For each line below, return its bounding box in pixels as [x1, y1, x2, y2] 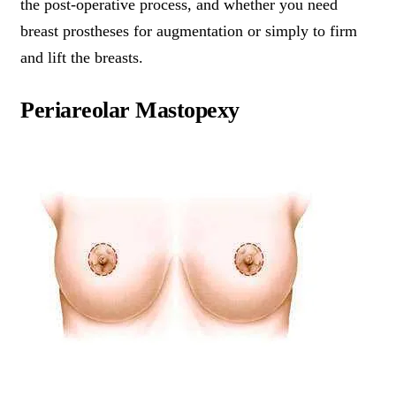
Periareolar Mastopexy [20, 97, 240, 124]
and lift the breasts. [20, 49, 143, 67]
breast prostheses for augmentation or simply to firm [20, 22, 357, 41]
